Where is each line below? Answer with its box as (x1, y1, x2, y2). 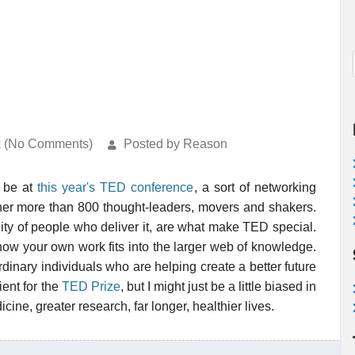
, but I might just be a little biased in (120, 280, 317, 293)
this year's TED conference (37, 181, 194, 194)
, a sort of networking (193, 181, 317, 194)
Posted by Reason (124, 137, 227, 151)
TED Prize (61, 280, 120, 293)
